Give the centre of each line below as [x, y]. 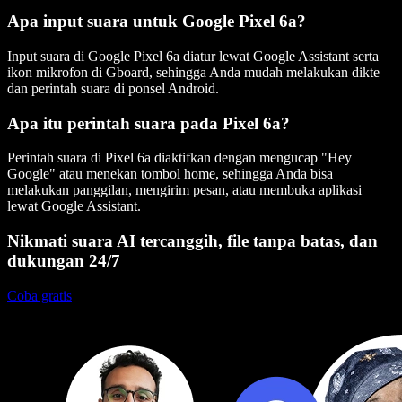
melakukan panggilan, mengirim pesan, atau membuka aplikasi [184, 190]
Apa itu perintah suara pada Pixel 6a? [149, 123]
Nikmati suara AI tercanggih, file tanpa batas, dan [192, 241]
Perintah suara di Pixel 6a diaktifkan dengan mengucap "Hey [179, 158]
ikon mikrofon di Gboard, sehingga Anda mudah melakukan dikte [193, 72]
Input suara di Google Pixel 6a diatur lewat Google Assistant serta [193, 56]
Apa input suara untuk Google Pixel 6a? [157, 22]
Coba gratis [39, 295]
